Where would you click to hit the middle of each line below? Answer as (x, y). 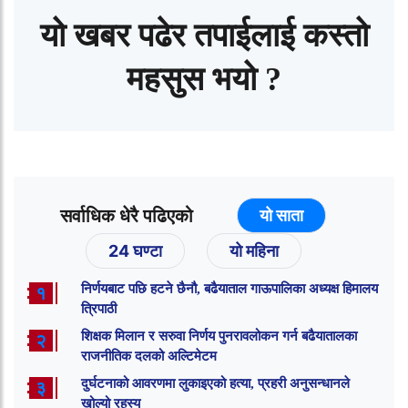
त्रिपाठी (99, 309)
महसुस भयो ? (204, 80)
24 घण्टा (135, 251)
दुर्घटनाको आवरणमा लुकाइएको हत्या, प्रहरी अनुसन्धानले (215, 384)
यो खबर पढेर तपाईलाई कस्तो (204, 36)
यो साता (281, 216)
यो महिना (254, 251)
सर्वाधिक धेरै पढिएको (127, 216)
